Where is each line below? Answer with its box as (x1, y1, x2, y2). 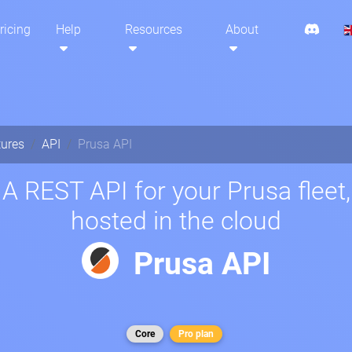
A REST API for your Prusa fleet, (2, 176, 350, 206)
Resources (124, 22, 182, 38)
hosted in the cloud (71, 206, 281, 236)
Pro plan (178, 328, 214, 339)
